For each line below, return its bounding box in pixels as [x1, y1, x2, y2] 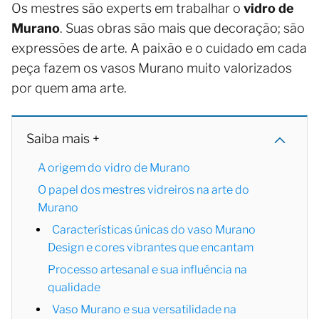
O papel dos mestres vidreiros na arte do [38, 183, 249, 197]
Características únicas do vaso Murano [52, 223, 256, 237]
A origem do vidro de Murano [38, 161, 190, 175]
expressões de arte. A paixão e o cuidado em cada [11, 41, 307, 56]
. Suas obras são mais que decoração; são [60, 21, 305, 36]
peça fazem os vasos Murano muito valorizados [11, 61, 292, 76]
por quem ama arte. [11, 80, 127, 96]
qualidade [48, 281, 100, 295]
